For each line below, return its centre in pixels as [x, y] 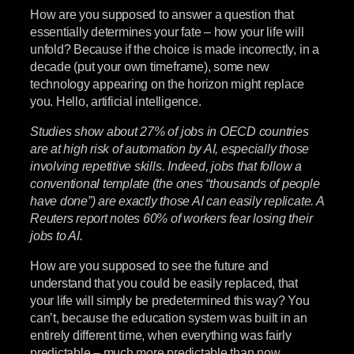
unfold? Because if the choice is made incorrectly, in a [175, 49]
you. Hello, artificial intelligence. [116, 101]
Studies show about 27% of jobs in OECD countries [169, 132]
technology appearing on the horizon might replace [168, 83]
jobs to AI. [56, 236]
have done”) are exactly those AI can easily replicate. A [177, 201]
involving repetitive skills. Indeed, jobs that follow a [166, 166]
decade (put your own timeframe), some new [150, 66]
